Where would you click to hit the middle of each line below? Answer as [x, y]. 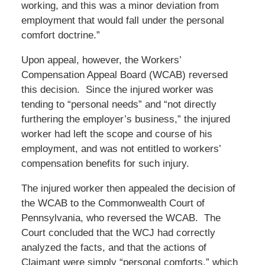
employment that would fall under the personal [122, 20]
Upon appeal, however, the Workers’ [101, 60]
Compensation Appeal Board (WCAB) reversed [124, 75]
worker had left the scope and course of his [117, 134]
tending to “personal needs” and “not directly [119, 104]
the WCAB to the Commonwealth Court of [113, 203]
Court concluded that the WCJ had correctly [118, 232]
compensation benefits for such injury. [105, 163]
